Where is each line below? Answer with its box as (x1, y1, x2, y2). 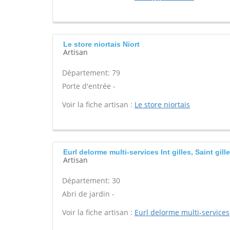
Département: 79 (62, 68, 120, 78)
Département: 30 (62, 176, 120, 185)
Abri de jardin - (62, 189, 114, 199)
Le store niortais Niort (63, 40, 140, 48)
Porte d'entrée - (62, 81, 116, 91)
